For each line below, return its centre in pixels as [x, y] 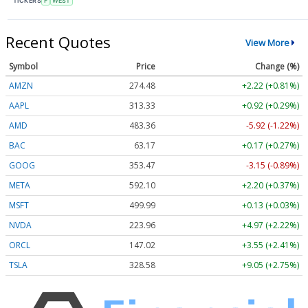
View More [267, 42]
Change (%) [277, 67]
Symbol [23, 67]
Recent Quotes [58, 42]
